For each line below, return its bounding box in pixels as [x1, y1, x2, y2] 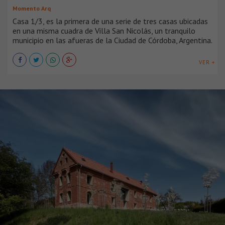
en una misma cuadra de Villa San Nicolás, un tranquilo [13, 26, 195, 36]
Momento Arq [13, 5, 51, 13]
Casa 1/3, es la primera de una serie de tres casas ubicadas [13, 16, 208, 27]
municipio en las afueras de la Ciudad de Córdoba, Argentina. [13, 35, 212, 46]
